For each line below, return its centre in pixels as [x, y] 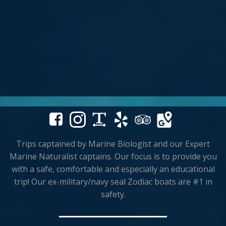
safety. [113, 194]
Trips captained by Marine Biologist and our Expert [113, 144]
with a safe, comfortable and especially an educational [113, 169]
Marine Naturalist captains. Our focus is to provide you [113, 156]
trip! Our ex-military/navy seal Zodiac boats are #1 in [113, 181]
